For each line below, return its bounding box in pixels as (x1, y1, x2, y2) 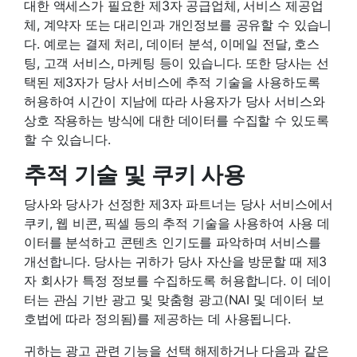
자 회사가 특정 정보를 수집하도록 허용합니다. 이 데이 (24, 272, 332, 288)
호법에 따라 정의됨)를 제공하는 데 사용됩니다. (24, 310, 291, 327)
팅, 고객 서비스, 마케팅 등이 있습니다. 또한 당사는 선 (24, 54, 329, 71)
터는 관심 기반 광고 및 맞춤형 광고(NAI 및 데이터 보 (24, 291, 324, 308)
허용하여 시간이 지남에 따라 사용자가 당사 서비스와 (24, 92, 325, 109)
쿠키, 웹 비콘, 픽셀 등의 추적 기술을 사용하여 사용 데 (24, 214, 330, 231)
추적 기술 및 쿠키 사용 (24, 160, 245, 188)
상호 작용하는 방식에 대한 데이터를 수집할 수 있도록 (24, 112, 329, 128)
